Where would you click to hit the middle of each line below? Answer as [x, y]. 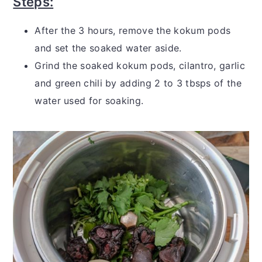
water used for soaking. [89, 101]
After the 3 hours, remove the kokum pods [133, 31]
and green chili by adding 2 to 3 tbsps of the [138, 83]
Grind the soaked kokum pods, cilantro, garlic [140, 66]
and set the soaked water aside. [108, 48]
